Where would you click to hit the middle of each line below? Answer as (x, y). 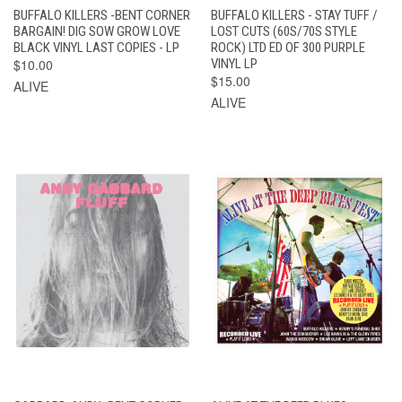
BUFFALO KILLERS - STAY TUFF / (294, 15)
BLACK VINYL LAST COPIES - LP (96, 47)
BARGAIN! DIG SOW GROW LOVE (97, 31)
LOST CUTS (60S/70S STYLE (284, 31)
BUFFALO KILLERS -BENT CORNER (102, 15)
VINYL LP (234, 63)
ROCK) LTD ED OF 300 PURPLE (288, 47)
